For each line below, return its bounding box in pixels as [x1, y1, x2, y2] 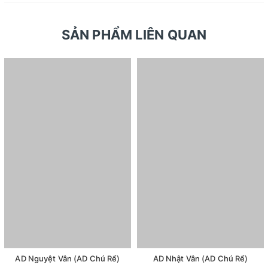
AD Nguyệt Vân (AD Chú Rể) [15, 254, 120, 264]
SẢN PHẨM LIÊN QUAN [61, 27, 207, 43]
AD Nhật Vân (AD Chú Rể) [153, 254, 248, 264]
